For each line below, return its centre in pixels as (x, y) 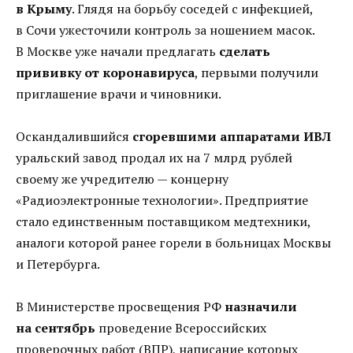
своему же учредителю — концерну (122, 178)
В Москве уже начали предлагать (117, 51)
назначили (261, 307)
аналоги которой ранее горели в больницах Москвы (173, 242)
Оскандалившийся (74, 136)
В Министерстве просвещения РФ (120, 307)
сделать (245, 51)
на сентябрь (56, 328)
